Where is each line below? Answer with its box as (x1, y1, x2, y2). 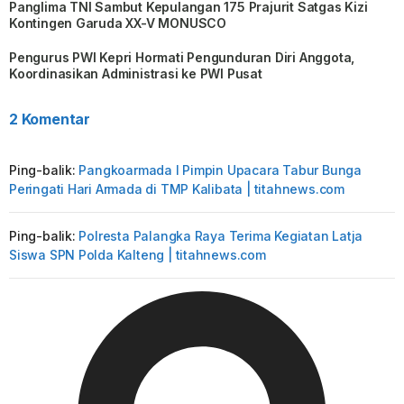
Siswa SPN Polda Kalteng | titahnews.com (9, 247, 266, 263)
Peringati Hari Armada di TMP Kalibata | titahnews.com (9, 181, 344, 197)
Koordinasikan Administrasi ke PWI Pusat (9, 66, 262, 82)
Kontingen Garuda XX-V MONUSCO (9, 15, 227, 32)
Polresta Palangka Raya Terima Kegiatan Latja (78, 228, 363, 244)
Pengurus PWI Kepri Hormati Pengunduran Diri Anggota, (9, 50, 355, 66)
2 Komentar (9, 110, 90, 129)
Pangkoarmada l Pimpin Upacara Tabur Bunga (78, 162, 362, 179)
